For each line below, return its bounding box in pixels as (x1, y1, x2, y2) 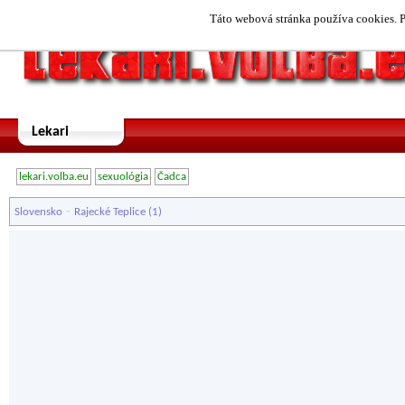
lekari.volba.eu (19, 171, 89, 183)
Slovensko (14, 206, 62, 218)
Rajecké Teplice (74, 206, 146, 218)
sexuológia (98, 171, 148, 183)
